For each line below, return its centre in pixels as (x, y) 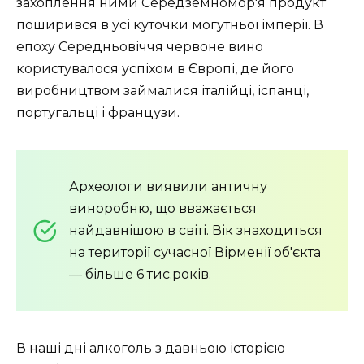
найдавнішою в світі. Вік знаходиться (196, 231)
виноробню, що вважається (163, 209)
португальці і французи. (98, 113)
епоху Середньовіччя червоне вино (140, 47)
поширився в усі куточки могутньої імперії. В (170, 25)
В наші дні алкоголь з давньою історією (151, 349)
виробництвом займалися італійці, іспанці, (162, 91)
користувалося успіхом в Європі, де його (155, 69)
